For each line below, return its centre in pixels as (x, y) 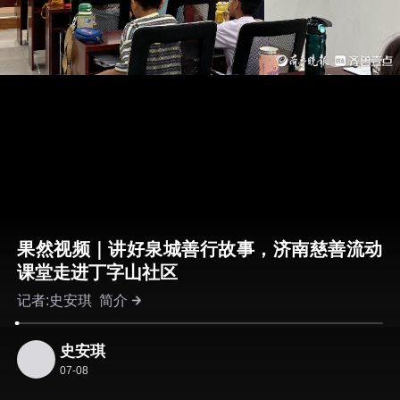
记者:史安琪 (58, 301)
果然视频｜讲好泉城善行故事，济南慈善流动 (200, 249)
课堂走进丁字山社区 (98, 272)
